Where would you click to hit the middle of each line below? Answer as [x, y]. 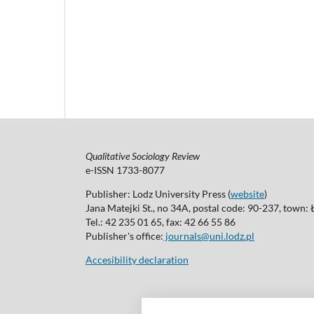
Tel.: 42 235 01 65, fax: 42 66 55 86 [161, 221]
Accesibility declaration [137, 259]
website [247, 193]
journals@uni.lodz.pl [209, 235]
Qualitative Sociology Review [143, 156]
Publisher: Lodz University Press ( [158, 193]
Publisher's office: [124, 235]
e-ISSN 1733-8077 [125, 170]
